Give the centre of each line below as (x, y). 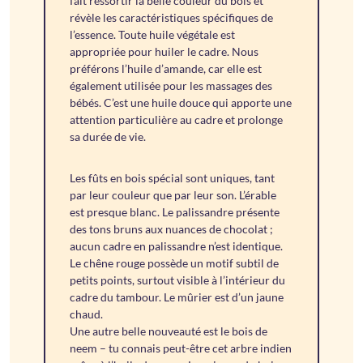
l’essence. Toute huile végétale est (153, 35)
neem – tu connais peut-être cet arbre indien (181, 348)
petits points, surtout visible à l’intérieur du (178, 280)
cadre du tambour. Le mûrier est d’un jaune (177, 297)
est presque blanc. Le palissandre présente (175, 212)
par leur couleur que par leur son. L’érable (173, 195)
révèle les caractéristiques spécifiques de (172, 18)
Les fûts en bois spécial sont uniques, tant (173, 178)
